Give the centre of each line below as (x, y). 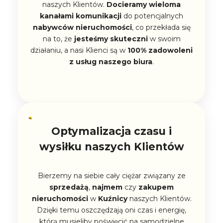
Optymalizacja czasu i (111, 131)
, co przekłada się (161, 27)
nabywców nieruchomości (82, 27)
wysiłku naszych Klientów (111, 146)
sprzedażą (69, 187)
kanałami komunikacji (81, 16)
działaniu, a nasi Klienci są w (79, 50)
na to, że (58, 39)
